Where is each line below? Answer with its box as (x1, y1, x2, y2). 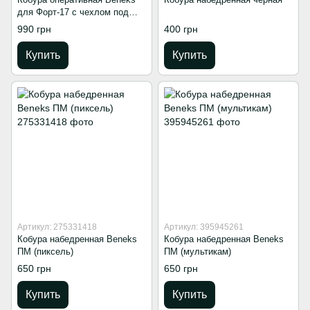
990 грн (17, 23, 51, 35)
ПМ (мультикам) (164, 246, 231, 257)
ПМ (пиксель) (17, 246, 73, 257)
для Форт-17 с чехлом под (17, 6, 129, 17)
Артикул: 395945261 (164, 221, 244, 232)
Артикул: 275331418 (17, 221, 97, 232)
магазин (17, 19, 51, 30)
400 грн (164, 23, 198, 35)
